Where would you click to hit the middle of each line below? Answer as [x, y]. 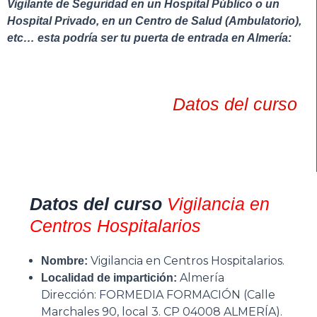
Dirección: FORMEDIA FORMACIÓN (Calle [158, 294]
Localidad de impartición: [109, 277]
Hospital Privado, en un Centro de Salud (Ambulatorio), [154, 21]
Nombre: [64, 260]
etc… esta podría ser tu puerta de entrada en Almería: [149, 38]
